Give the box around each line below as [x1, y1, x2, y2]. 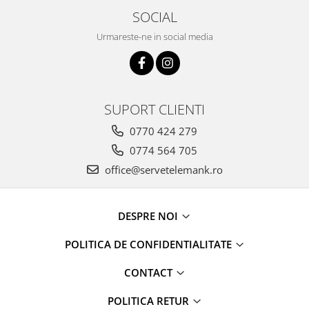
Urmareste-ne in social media [96, 30, 213, 43]
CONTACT [123, 265, 175, 279]
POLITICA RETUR [107, 293, 192, 308]
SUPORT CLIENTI [104, 99, 205, 119]
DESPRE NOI [118, 208, 181, 223]
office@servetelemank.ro [101, 162, 223, 177]
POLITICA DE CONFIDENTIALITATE [64, 237, 235, 251]
